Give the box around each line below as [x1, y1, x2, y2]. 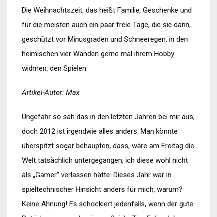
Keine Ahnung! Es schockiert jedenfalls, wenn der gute [22, 200, 193, 208]
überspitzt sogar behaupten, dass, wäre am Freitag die [22, 141, 194, 150]
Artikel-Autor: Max [22, 88, 79, 97]
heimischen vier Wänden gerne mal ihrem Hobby [22, 49, 174, 58]
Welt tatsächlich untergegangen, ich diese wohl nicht [22, 156, 188, 165]
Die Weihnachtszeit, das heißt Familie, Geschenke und [22, 6, 192, 15]
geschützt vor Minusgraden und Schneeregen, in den [22, 35, 188, 44]
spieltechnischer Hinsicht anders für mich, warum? [22, 185, 183, 194]
